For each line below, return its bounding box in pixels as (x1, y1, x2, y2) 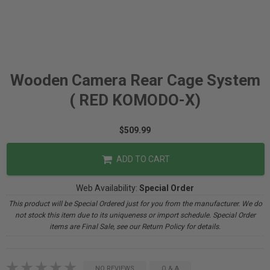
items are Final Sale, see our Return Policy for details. (49, 222, 221, 231)
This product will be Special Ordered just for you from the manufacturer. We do (8, 199, 262, 208)
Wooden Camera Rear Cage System (10, 71, 260, 89)
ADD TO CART (114, 154, 170, 164)
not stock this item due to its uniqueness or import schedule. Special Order (14, 211, 256, 219)
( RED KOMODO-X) (69, 91, 201, 109)
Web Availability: (76, 183, 139, 193)
